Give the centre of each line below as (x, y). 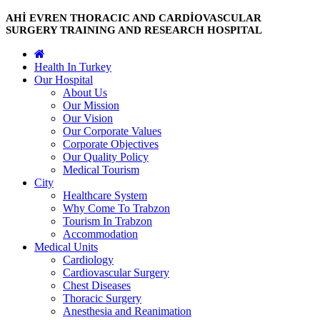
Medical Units (66, 246)
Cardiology (88, 259)
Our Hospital (64, 79)
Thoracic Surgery (102, 298)
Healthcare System (105, 195)
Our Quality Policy (106, 156)
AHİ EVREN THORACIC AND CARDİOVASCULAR (134, 17)
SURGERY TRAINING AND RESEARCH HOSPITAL (134, 30)
